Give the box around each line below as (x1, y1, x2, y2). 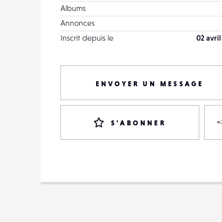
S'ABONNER (111, 119, 166, 127)
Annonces (60, 18, 95, 27)
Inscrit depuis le (60, 33, 113, 42)
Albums (60, 3, 86, 12)
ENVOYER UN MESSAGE (95, 80, 204, 88)
